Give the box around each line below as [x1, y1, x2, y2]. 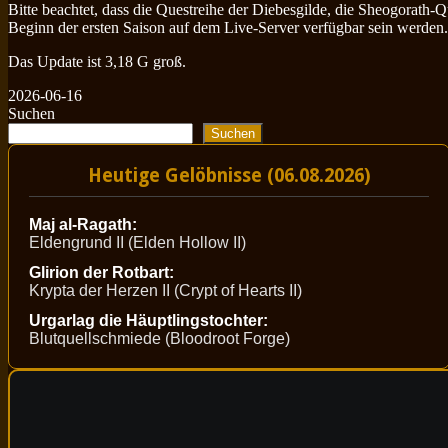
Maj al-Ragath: [29, 215, 137, 233]
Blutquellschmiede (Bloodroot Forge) [29, 329, 290, 347]
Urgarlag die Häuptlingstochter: [29, 311, 268, 329]
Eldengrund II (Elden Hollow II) [29, 233, 246, 251]
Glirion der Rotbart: [29, 263, 174, 281]
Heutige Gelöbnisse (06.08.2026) [87, 164, 371, 186]
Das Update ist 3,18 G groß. [8, 52, 186, 70]
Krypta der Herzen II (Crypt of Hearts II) [29, 281, 302, 299]
